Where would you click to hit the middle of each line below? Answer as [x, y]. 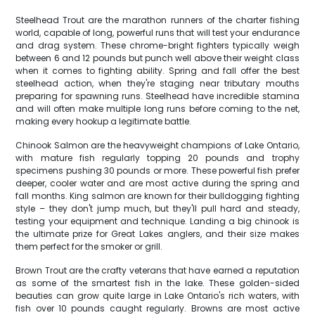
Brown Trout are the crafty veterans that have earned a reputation [157, 270]
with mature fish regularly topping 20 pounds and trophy [157, 158]
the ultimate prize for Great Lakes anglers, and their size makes [157, 234]
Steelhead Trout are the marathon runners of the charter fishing [157, 20]
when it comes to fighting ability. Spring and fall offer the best [157, 71]
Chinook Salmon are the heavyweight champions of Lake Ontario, [157, 145]
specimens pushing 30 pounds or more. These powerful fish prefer [157, 171]
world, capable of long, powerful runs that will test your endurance [157, 33]
